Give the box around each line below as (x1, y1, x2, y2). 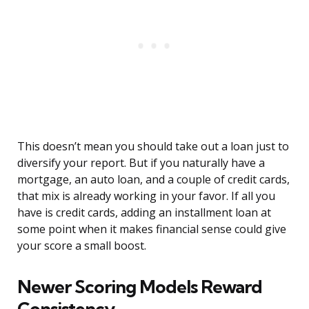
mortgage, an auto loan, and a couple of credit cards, (17, 172, 290, 188)
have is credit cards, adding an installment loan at (17, 205, 271, 221)
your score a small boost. (17, 238, 146, 254)
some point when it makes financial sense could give (17, 221, 286, 237)
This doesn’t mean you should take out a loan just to (17, 139, 289, 154)
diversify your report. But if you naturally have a (17, 155, 265, 171)
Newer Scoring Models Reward (17, 275, 262, 299)
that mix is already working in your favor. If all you (17, 188, 275, 204)
